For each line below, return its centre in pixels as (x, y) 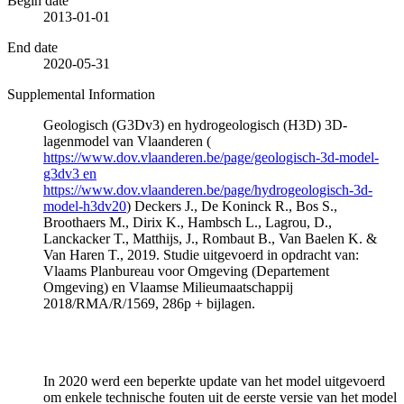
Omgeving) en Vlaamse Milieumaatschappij (168, 287)
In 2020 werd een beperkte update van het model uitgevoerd (214, 381)
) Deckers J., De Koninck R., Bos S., (232, 206)
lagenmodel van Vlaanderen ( (127, 141)
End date (32, 47)
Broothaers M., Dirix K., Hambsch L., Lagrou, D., (188, 222)
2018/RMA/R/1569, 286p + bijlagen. (149, 303)
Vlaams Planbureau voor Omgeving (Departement (186, 271)
